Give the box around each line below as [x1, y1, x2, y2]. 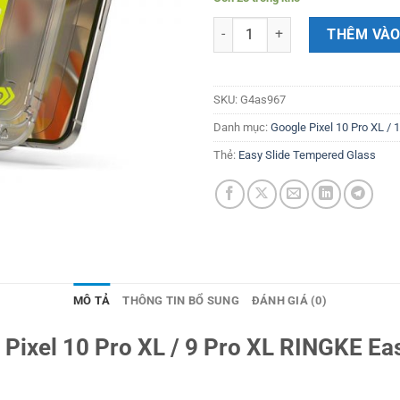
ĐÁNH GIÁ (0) [251, 294, 327, 308]
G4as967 [240, 92, 286, 106]
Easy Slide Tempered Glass [238, 147, 376, 162]
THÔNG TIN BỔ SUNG [122, 294, 239, 308]
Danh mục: [213, 120, 271, 134]
